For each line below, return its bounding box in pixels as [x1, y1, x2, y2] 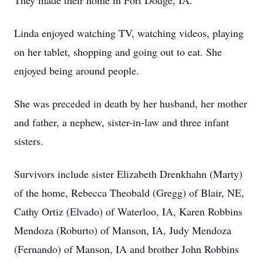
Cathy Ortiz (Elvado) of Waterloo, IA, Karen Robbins [14, 204, 242, 218]
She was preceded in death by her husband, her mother [14, 96, 247, 110]
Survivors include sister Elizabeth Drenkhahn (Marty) [14, 167, 242, 181]
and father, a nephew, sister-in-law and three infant [14, 115, 229, 129]
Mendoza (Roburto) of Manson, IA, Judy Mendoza [14, 223, 231, 237]
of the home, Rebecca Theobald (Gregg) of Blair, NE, [14, 186, 244, 200]
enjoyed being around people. [14, 63, 139, 77]
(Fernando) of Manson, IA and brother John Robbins [14, 242, 239, 256]
